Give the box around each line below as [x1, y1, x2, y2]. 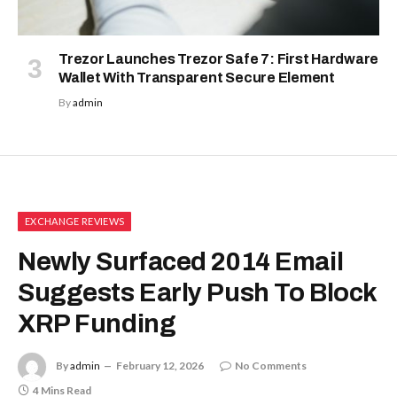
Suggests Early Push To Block [18, 278, 377, 307]
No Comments [235, 358, 307, 372]
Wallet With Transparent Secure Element [58, 69, 335, 85]
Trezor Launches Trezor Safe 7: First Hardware [58, 51, 379, 66]
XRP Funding [18, 309, 176, 338]
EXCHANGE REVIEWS [25, 214, 125, 227]
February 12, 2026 [116, 358, 204, 372]
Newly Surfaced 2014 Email [18, 247, 344, 276]
